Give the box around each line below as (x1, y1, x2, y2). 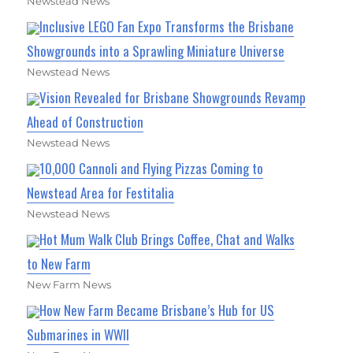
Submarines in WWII (27, 324, 130, 344)
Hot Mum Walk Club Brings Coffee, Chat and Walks (39, 229, 295, 249)
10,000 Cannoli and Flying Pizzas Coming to (39, 158, 264, 178)
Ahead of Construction (27, 111, 144, 132)
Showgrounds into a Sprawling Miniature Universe (27, 40, 285, 61)
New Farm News (27, 277, 112, 291)
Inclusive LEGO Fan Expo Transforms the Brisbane (39, 16, 295, 36)
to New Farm (27, 253, 91, 273)
